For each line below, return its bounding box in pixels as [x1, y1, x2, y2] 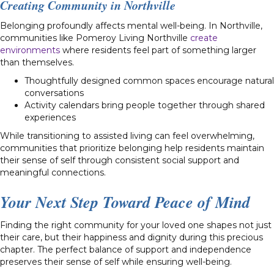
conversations [24, 87, 84, 98]
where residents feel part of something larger [60, 44, 256, 56]
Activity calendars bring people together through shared [24, 99, 265, 111]
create [190, 32, 218, 43]
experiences [24, 111, 76, 123]
